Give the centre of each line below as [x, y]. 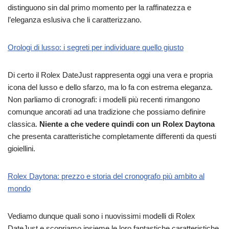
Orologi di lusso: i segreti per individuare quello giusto [96, 47]
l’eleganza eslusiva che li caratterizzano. [75, 19]
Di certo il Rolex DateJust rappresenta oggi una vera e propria [110, 75]
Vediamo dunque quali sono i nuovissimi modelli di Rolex [101, 216]
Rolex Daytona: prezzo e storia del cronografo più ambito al [106, 176]
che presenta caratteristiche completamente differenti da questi [112, 136]
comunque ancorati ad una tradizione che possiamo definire [107, 111]
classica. [22, 124]
